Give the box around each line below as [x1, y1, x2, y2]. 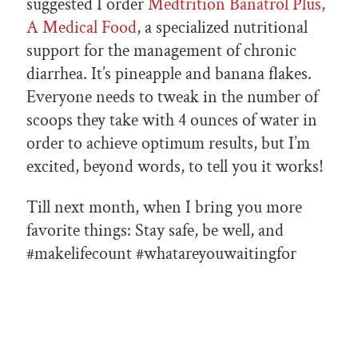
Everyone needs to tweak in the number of [26, 86, 318, 109]
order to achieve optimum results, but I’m [26, 132, 310, 156]
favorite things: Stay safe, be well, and [26, 219, 284, 243]
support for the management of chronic [26, 39, 296, 63]
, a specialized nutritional [137, 16, 308, 40]
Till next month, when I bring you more [26, 196, 302, 220]
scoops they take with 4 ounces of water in [26, 109, 317, 133]
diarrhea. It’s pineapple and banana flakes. [26, 62, 312, 86]
